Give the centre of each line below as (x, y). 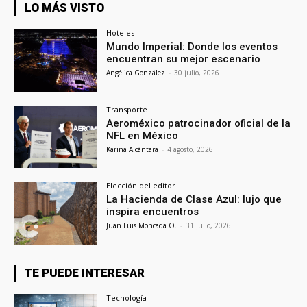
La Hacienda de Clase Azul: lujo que (194, 200)
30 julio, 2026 (197, 72)
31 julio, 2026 (209, 226)
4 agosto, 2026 (191, 149)
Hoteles (121, 32)
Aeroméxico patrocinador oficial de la (199, 123)
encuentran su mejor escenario (184, 59)
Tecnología (127, 298)
